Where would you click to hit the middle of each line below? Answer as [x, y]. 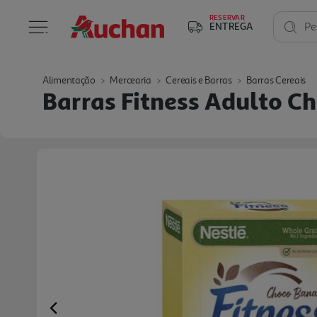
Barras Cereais [276, 80]
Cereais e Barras [199, 80]
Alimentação [69, 80]
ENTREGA [231, 26]
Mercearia [131, 80]
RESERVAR [227, 17]
